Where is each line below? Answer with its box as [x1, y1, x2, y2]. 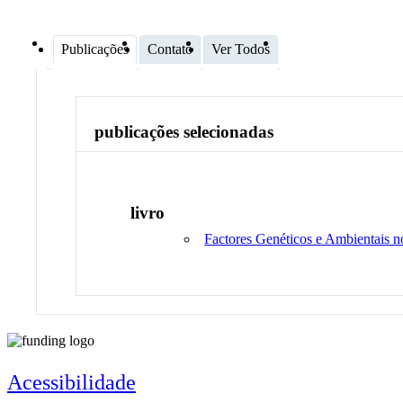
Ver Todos [211, 40, 270, 57]
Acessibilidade [7, 370, 136, 394]
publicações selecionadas [94, 122, 274, 142]
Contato [148, 40, 193, 57]
